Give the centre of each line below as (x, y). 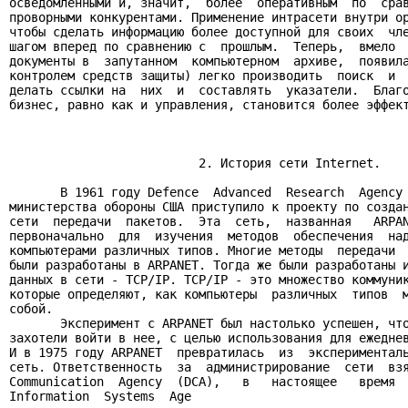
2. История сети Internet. (195, 163)
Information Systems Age (100, 396)
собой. (31, 309)
